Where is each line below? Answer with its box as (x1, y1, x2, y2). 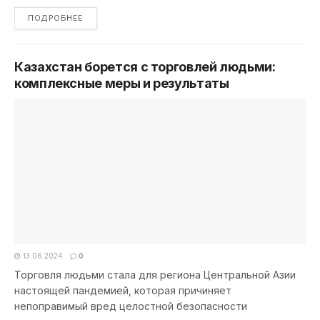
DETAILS (82, 12, 119, 22)
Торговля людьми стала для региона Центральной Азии (14, 269, 296, 281)
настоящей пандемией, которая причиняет (14, 284, 231, 296)
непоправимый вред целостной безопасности (14, 300, 247, 312)
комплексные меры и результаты (14, 76, 229, 91)
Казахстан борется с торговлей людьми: (14, 59, 276, 74)
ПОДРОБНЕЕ (28, 13, 84, 23)
